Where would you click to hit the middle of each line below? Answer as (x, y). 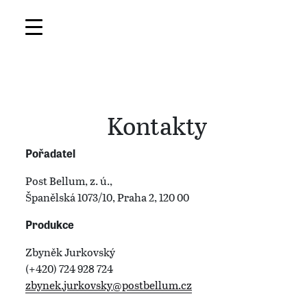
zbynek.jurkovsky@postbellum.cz (109, 285)
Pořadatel (50, 153)
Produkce (50, 225)
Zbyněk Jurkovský (70, 252)
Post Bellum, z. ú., (69, 181)
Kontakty (157, 125)
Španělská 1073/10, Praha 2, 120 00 (107, 197)
